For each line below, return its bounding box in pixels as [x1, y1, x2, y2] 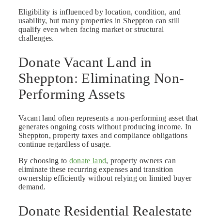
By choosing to [18, 156, 69, 165]
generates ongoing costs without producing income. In [18, 123, 192, 131]
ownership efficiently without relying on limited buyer [18, 174, 192, 183]
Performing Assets [18, 86, 125, 102]
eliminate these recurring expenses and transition [18, 165, 173, 174]
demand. [18, 183, 46, 191]
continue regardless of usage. [18, 140, 111, 149]
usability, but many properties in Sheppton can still [18, 16, 180, 25]
